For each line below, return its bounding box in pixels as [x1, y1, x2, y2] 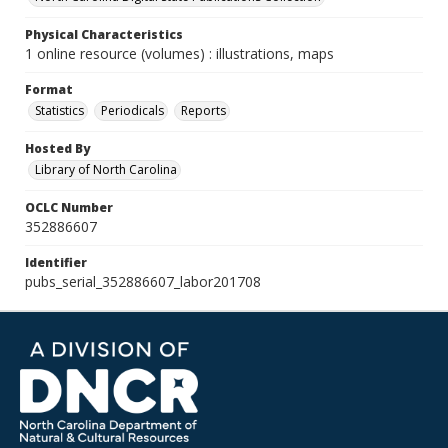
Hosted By [25, 140, 90, 157]
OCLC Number [25, 199, 113, 216]
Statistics [35, 102, 84, 119]
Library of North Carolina [35, 161, 177, 178]
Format [25, 81, 73, 98]
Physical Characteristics [25, 26, 183, 43]
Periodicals [101, 102, 164, 119]
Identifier [25, 254, 87, 271]
